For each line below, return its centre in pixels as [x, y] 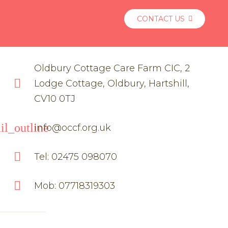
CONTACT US [161, 19]
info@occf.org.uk [73, 127]
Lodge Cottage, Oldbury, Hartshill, [112, 83]
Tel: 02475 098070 [76, 156]
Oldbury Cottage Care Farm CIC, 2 [112, 68]
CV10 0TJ [55, 98]
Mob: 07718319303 [75, 186]
